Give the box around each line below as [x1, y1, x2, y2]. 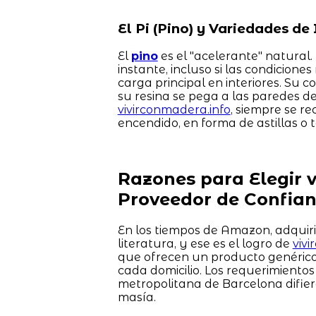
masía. [117, 291, 156, 305]
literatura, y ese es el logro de [117, 237, 293, 251]
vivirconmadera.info [117, 103, 231, 117]
